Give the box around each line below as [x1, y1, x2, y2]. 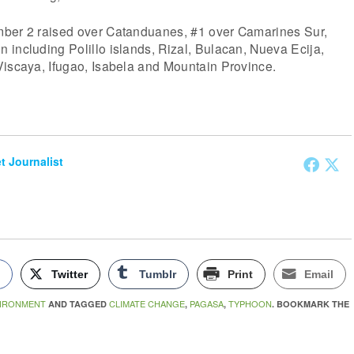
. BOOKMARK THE [272, 298, 350, 311]
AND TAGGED [46, 298, 110, 311]
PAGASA [190, 297, 224, 311]
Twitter [51, 268, 88, 281]
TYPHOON [228, 297, 273, 311]
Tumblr [139, 268, 177, 281]
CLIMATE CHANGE [109, 297, 186, 311]
